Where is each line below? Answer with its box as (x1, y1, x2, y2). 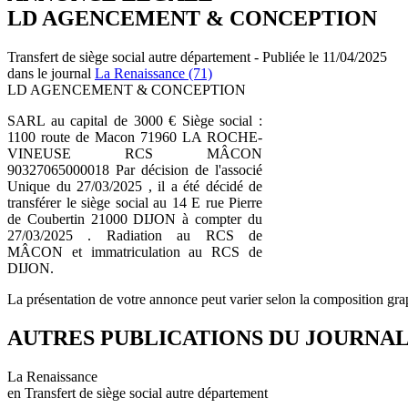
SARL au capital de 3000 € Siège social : (7, 112, 262, 128)
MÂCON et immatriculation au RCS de (7, 243, 262, 260)
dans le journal (7, 65, 95, 81)
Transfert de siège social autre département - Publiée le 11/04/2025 (7, 48, 387, 65)
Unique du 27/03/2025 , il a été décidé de (7, 178, 262, 194)
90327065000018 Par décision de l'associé (7, 161, 262, 178)
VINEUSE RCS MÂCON (7, 145, 262, 161)
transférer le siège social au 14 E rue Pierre (7, 194, 262, 210)
